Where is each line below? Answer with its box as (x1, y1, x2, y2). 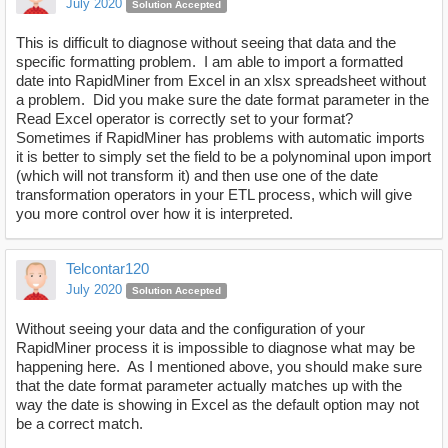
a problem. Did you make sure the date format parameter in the (16, 91, 429, 109)
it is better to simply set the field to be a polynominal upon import (16, 148, 431, 166)
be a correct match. (16, 415, 143, 433)
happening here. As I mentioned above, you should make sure (16, 358, 422, 376)
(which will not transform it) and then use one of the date (16, 167, 378, 185)
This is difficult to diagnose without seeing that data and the (16, 34, 396, 52)
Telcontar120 (66, 260, 149, 278)
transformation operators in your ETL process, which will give (16, 186, 412, 204)
